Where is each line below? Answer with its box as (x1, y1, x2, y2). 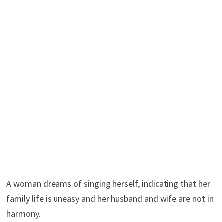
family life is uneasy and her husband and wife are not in (6, 192, 214, 204)
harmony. (6, 207, 41, 219)
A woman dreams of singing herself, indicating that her (6, 177, 210, 189)
